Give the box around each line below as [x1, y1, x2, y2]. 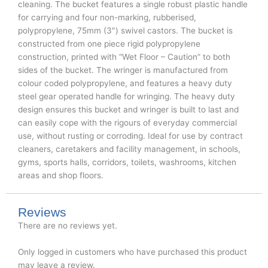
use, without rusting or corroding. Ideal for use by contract [18, 131, 243, 141]
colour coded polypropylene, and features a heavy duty [18, 78, 232, 89]
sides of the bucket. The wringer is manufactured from [18, 65, 228, 75]
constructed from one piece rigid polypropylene [18, 39, 200, 49]
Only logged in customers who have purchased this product [18, 247, 247, 257]
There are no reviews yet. [18, 221, 117, 231]
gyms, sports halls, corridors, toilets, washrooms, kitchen [18, 157, 236, 167]
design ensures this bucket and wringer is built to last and [18, 105, 239, 115]
